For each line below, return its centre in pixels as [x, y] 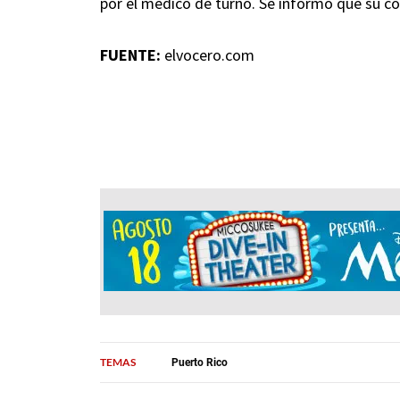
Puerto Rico [200, 362]
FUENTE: [130, 55]
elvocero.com [208, 55]
